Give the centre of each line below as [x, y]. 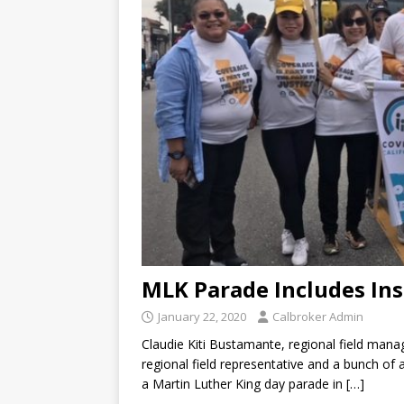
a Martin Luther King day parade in [244, 383]
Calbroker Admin [318, 316]
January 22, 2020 [202, 316]
